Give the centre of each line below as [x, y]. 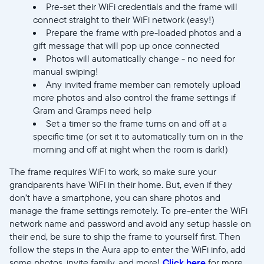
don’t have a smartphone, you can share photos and [115, 198]
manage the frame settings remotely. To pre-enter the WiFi [128, 211]
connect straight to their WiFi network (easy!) [124, 20]
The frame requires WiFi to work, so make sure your [113, 172]
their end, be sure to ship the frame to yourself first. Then [125, 237]
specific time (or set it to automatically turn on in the [138, 136]
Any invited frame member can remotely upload [143, 85]
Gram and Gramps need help [92, 110]
